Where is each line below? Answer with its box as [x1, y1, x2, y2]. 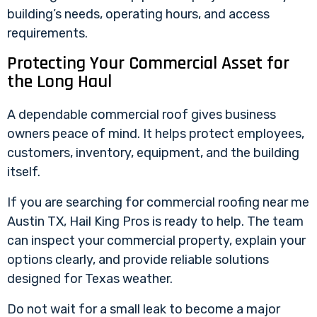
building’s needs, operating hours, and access [7, 6, 270, 22]
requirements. [7, 25, 88, 41]
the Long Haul [7, 69, 112, 93]
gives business [188, 106, 276, 122]
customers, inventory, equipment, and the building [7, 144, 299, 161]
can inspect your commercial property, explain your [7, 232, 306, 248]
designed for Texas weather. [7, 270, 173, 287]
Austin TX [7, 213, 64, 229]
